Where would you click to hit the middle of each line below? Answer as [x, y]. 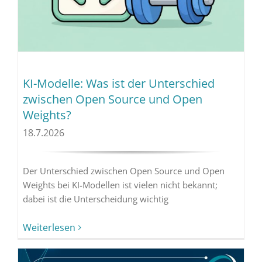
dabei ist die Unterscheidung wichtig [95, 199]
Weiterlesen [49, 227]
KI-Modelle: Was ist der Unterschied [118, 83]
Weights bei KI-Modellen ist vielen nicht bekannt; [120, 185]
